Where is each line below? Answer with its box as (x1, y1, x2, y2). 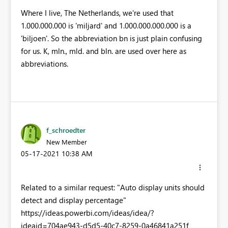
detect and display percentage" (21, 194, 126, 205)
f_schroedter (46, 125, 85, 135)
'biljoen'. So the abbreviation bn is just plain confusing (21, 33, 202, 44)
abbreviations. (21, 59, 68, 69)
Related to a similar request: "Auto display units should (21, 182, 205, 192)
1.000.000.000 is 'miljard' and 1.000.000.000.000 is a (21, 20, 191, 31)
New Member (46, 137, 87, 147)
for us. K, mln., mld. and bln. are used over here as (21, 46, 186, 56)
